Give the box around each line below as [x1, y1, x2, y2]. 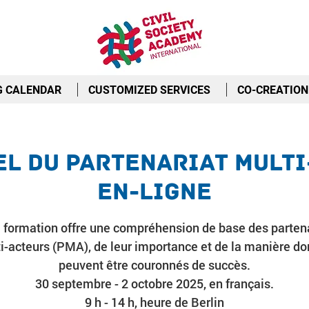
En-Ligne [97, 177, 212, 206]
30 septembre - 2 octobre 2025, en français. [35, 275, 274, 292]
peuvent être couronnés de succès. [59, 257, 250, 273]
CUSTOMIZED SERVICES [88, 83, 210, 97]
